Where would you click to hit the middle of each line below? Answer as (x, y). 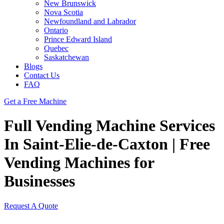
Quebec (56, 48)
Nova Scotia (63, 12)
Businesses (39, 181)
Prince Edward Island (78, 39)
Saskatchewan (66, 57)
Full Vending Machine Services (109, 126)
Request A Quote (31, 205)
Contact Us (42, 75)
